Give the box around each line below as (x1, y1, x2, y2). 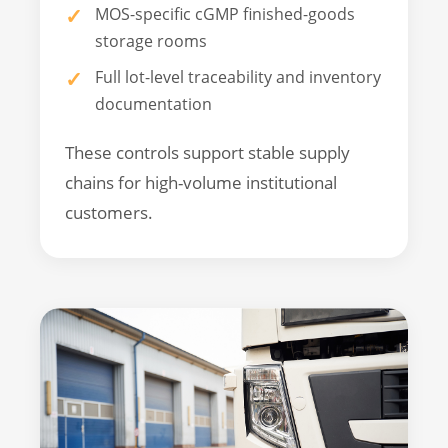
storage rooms (95, 29, 207, 52)
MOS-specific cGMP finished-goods (95, 2, 355, 25)
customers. (65, 201, 153, 225)
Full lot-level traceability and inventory (95, 66, 381, 89)
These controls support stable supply (65, 141, 350, 165)
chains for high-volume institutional (65, 171, 337, 195)
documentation (95, 93, 212, 116)
